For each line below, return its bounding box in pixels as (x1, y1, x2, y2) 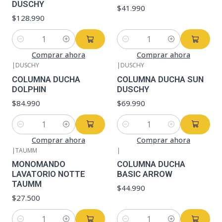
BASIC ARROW (117, 168, 172, 179)
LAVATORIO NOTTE (12, 168, 85, 179)
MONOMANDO (12, 159, 65, 169)
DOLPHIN (12, 84, 46, 94)
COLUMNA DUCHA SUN (117, 74, 204, 84)
